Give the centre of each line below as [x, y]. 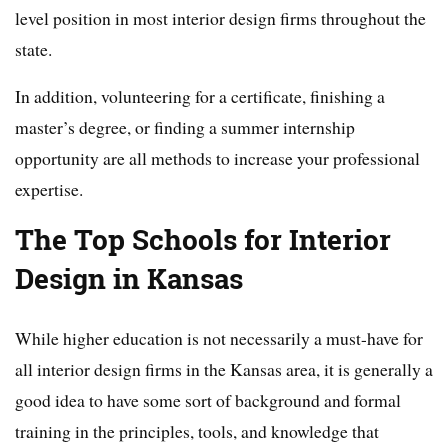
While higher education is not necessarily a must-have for [219, 338]
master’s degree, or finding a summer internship [185, 127]
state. [33, 49]
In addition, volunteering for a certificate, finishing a [200, 96]
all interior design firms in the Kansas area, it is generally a [224, 369]
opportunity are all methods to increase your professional [217, 158]
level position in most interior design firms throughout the [220, 18]
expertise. [49, 189]
